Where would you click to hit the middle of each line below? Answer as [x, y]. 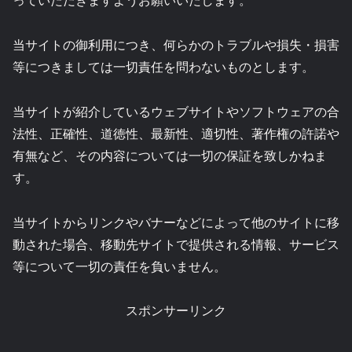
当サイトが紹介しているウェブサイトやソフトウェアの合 [176, 111]
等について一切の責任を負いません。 [119, 266]
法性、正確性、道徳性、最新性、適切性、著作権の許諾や [176, 133]
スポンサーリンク [176, 310]
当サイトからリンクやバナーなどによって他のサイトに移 [176, 222]
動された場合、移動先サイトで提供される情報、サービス [176, 244]
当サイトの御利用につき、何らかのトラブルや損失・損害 [176, 45]
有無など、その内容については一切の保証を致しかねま [170, 155]
